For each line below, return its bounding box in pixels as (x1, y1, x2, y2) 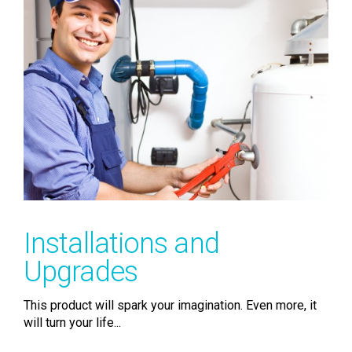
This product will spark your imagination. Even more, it (24, 297, 317, 313)
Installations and (24, 226, 219, 260)
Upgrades (24, 255, 137, 288)
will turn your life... (24, 314, 121, 330)
